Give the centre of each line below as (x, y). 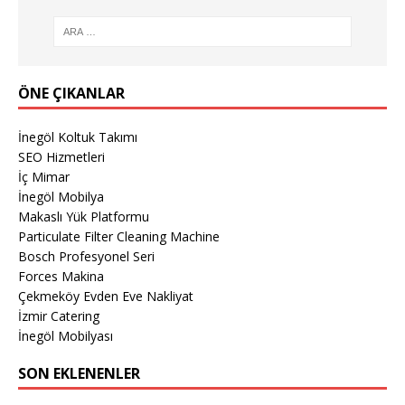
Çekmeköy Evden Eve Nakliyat (106, 296)
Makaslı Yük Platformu (84, 216)
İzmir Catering (59, 316)
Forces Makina (61, 276)
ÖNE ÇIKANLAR (71, 93)
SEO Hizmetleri (61, 156)
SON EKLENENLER (79, 373)
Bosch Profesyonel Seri (86, 256)
